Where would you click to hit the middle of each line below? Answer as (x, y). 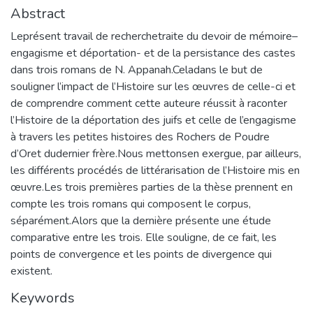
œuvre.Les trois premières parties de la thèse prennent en (152, 187)
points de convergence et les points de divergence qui (141, 254)
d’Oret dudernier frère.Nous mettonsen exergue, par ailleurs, (156, 153)
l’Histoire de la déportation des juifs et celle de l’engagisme (153, 120)
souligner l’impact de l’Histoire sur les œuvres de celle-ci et (153, 86)
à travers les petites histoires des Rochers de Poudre (140, 137)
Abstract (38, 13)
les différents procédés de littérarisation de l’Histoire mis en (155, 170)
